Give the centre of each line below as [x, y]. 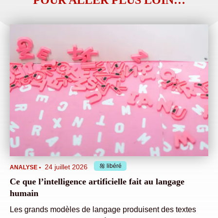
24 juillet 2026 [66, 167]
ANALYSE [24, 168]
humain [24, 193]
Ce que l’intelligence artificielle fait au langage [97, 182]
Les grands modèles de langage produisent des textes [103, 210]
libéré [114, 166]
